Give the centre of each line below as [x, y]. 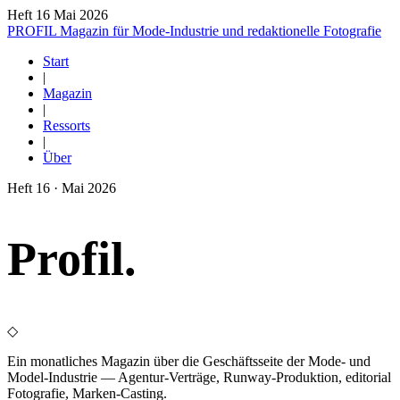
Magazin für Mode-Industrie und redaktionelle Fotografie [221, 31]
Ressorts [67, 125]
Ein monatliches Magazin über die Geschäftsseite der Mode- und [189, 362]
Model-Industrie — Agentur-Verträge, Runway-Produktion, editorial [199, 378]
